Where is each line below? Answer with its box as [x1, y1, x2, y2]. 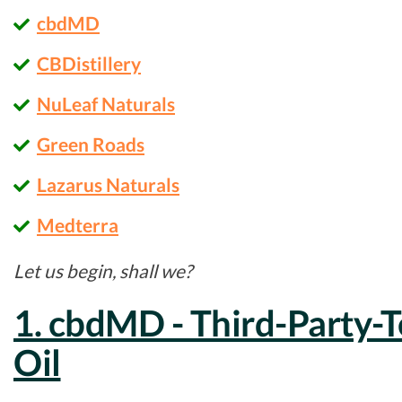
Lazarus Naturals [37, 172, 179, 196]
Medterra [37, 213, 118, 236]
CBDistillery [37, 51, 141, 74]
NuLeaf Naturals [37, 92, 175, 115]
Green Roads [37, 132, 144, 155]
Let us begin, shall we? [13, 258, 192, 282]
